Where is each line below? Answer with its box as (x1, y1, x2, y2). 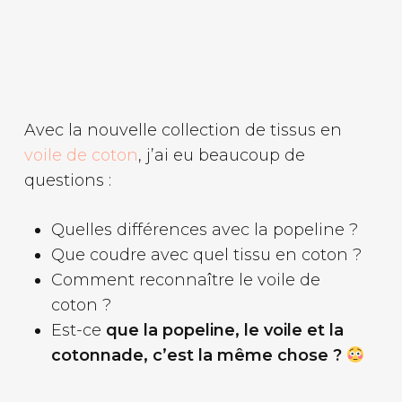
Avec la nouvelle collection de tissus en (23, 120, 342, 140)
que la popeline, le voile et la (100, 320, 344, 340)
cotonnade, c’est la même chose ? (50, 345, 342, 365)
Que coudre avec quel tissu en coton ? (50, 245, 362, 265)
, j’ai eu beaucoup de (137, 145, 305, 165)
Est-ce (50, 320, 101, 340)
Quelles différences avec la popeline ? (50, 220, 358, 240)
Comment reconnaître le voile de (50, 270, 320, 290)
